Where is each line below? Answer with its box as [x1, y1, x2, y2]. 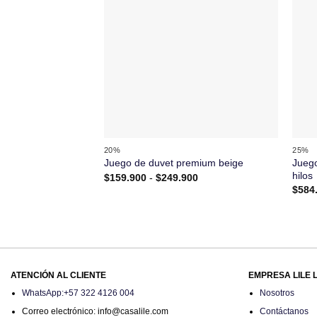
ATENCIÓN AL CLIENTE [11, 270, 106, 281]
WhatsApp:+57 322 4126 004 [21, 288, 134, 299]
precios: [197, 190, 233, 202]
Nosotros [259, 288, 294, 299]
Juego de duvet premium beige [103, 157, 243, 169]
